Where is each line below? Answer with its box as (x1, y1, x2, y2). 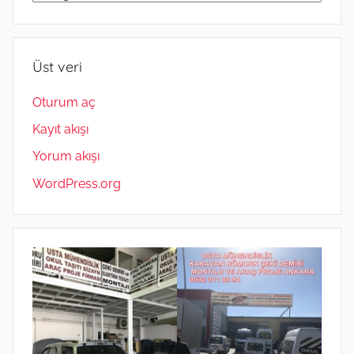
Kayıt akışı (32, 122, 88, 137)
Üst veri (32, 57, 82, 76)
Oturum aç (32, 94, 96, 110)
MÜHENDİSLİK (32, 6, 117, 22)
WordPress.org (32, 175, 121, 191)
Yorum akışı (32, 149, 100, 164)
